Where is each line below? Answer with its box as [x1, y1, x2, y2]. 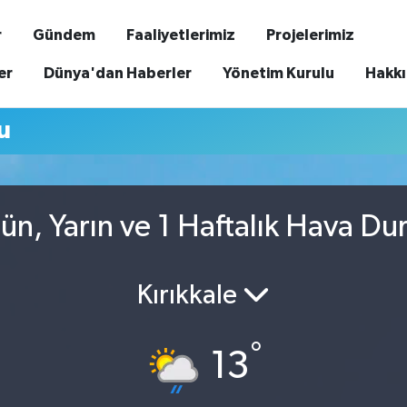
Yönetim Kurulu [222, 65, 334, 81]
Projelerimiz [265, 26, 354, 43]
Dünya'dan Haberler [43, 65, 192, 81]
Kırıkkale [137, 282, 243, 310]
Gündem [32, 26, 95, 43]
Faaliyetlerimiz [125, 26, 235, 43]
